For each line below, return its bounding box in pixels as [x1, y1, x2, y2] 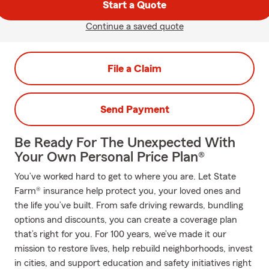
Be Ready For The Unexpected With [14, 136, 235, 150]
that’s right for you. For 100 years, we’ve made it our [14, 229, 226, 239]
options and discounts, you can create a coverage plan [14, 215, 237, 225]
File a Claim [107, 63, 162, 74]
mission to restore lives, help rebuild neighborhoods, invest [14, 244, 253, 253]
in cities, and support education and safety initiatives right [14, 258, 252, 268]
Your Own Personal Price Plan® [14, 150, 205, 165]
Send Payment [100, 104, 169, 115]
